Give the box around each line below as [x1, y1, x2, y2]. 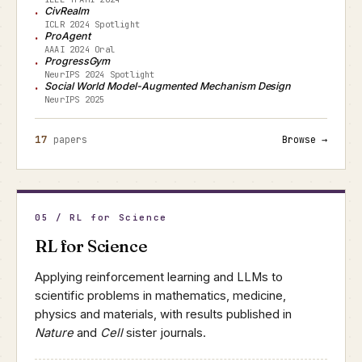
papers [48, 133, 87, 145]
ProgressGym [44, 55, 111, 67]
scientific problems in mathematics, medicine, [35, 288, 286, 303]
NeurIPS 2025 [44, 94, 105, 105]
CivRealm [44, 5, 89, 17]
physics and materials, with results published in [35, 307, 292, 322]
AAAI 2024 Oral [44, 44, 115, 55]
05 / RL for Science [35, 212, 168, 223]
